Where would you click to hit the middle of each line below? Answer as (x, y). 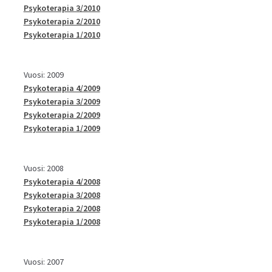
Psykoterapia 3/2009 (62, 101)
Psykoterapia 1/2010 (62, 34)
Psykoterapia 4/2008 (62, 181)
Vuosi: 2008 (43, 168)
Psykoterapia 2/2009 (62, 114)
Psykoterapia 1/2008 (62, 221)
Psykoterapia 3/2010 (62, 8)
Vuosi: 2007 (43, 261)
